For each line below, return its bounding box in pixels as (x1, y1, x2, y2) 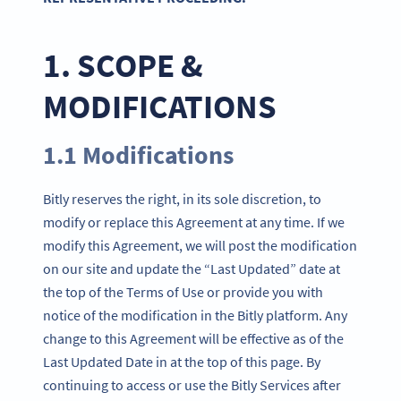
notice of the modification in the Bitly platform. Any (43, 305, 347, 324)
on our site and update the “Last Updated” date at (43, 259, 340, 277)
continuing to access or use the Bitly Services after (43, 375, 341, 394)
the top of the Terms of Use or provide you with (43, 282, 323, 301)
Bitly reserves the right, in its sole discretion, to (43, 189, 321, 208)
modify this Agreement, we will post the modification (43, 235, 357, 254)
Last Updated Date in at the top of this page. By (43, 352, 320, 371)
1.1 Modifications (43, 138, 234, 171)
